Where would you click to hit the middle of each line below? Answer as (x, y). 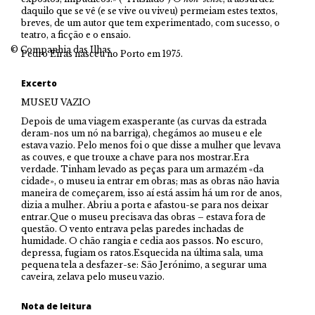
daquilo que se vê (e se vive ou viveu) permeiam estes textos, (149, 11)
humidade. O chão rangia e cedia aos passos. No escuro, (142, 241)
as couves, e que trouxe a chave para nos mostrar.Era (135, 157)
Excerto (39, 84)
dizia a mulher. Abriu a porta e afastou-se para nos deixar (145, 205)
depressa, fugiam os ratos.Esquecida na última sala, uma (142, 253)
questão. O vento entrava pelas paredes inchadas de (133, 229)
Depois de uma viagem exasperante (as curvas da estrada (144, 122)
